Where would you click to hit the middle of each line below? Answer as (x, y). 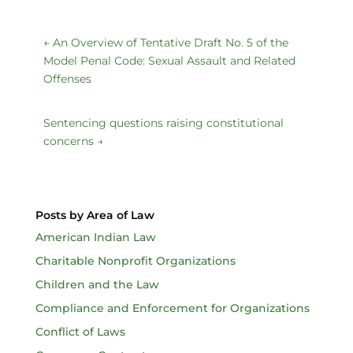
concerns (68, 141)
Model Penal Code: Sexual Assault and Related (169, 60)
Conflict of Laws (80, 331)
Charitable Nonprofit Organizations (135, 260)
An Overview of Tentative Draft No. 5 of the (170, 42)
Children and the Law (97, 284)
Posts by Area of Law (95, 215)
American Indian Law (95, 237)
